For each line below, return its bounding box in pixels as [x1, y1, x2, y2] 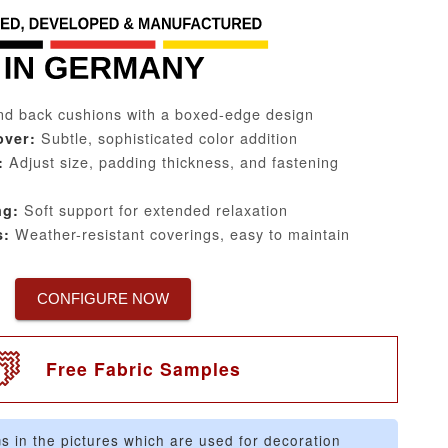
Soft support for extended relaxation [19, 199, 288, 220]
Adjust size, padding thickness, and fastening [4, 151, 339, 172]
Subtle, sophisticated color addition [36, 127, 298, 148]
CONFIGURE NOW [37, 290, 169, 307]
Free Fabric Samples [46, 355, 241, 381]
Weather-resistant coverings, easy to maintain [10, 223, 350, 244]
